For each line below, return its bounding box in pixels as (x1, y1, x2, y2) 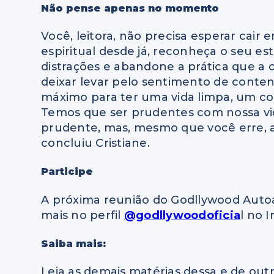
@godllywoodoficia (124, 208, 241, 222)
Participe (41, 166, 94, 178)
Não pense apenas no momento (41, 2, 220, 14)
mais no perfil (41, 208, 124, 222)
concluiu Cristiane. (41, 136, 150, 150)
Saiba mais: (41, 237, 106, 250)
